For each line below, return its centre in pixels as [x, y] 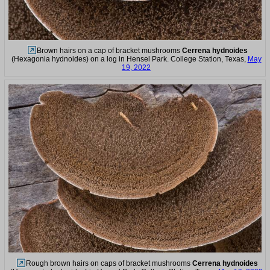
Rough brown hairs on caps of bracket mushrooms [109, 264]
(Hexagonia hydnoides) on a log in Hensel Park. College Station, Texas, [129, 59]
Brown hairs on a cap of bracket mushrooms [109, 50]
